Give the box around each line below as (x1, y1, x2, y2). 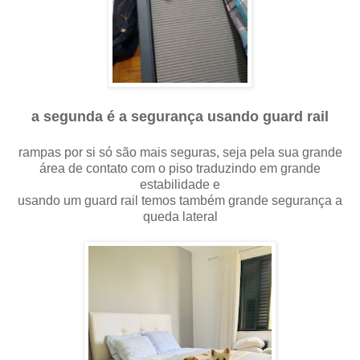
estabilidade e (140, 177, 220, 191)
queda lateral (142, 209, 218, 223)
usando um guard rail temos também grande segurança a (18, 193, 342, 207)
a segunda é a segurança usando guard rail (31, 108, 329, 125)
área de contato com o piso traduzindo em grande (39, 161, 321, 175)
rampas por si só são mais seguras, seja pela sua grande (18, 145, 342, 159)
